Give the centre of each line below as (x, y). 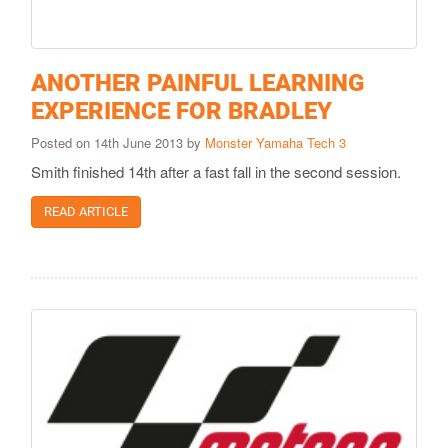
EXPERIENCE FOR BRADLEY (181, 110)
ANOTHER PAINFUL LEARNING (197, 82)
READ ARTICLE (86, 211)
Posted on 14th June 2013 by (118, 142)
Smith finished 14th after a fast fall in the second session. (216, 171)
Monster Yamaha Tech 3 (275, 142)
